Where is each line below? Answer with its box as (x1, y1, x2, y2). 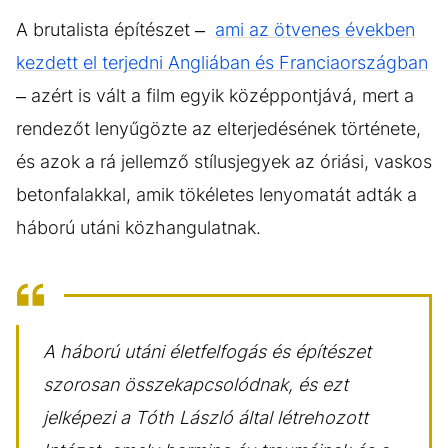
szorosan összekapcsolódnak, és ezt (43, 373, 348, 395)
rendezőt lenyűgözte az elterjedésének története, (16, 117, 421, 139)
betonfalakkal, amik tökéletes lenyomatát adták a (16, 183, 417, 205)
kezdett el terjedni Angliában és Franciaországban (16, 51, 428, 73)
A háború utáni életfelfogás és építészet (43, 340, 371, 362)
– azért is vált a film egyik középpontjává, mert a (16, 84, 414, 106)
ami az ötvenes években (215, 18, 415, 40)
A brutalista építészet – (16, 18, 215, 40)
